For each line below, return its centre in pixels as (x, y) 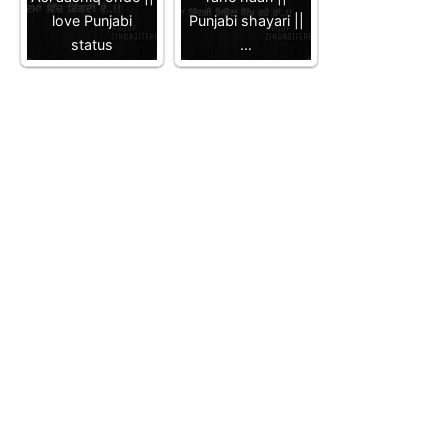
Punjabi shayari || (246, 20)
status (92, 44)
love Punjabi (92, 20)
